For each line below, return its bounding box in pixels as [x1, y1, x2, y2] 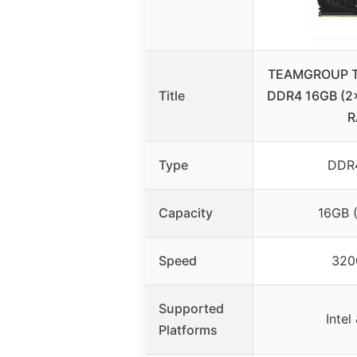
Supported [159, 300, 224, 316]
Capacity [159, 204, 213, 221]
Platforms [159, 321, 218, 338]
